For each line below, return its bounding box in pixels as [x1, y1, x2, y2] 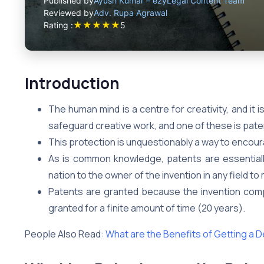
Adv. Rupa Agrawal [94, 7, 167, 18]
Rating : [44, 20, 73, 31]
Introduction [25, 72, 120, 94]
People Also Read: [25, 227, 105, 240]
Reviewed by [44, 7, 94, 18]
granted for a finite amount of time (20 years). [48, 201, 247, 214]
